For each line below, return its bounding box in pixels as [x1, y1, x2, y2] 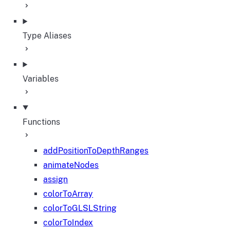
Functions [23, 117, 61, 127]
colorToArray [43, 189, 93, 199]
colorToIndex [43, 218, 93, 227]
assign [43, 175, 68, 184]
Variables [23, 74, 59, 84]
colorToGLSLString [43, 203, 117, 213]
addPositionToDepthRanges [43, 146, 149, 156]
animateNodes [43, 160, 99, 170]
